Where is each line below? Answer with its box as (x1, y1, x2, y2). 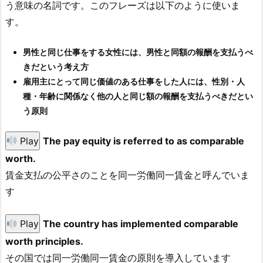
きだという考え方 (23, 62, 89, 72)
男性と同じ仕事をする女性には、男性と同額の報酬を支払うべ (23, 47, 253, 58)
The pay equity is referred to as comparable (43, 134, 245, 147)
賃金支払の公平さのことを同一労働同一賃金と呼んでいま (5, 168, 249, 181)
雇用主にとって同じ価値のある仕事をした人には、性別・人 (23, 76, 245, 87)
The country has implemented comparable (43, 218, 239, 230)
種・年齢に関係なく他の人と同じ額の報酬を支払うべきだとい (23, 91, 253, 102)
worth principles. (5, 235, 83, 248)
